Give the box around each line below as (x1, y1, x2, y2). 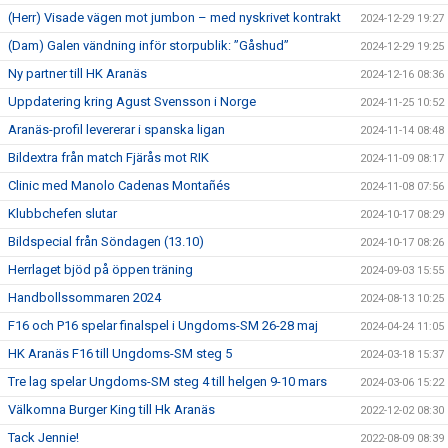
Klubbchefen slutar (8, 206, 117, 221)
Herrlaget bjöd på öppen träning (8, 262, 193, 277)
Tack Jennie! (8, 430, 79, 445)
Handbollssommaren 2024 (8, 290, 161, 305)
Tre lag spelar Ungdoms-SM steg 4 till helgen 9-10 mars (8, 374, 327, 389)
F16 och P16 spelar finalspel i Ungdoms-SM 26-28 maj (8, 318, 318, 333)
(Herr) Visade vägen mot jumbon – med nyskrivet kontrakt (8, 10, 341, 25)
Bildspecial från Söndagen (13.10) (8, 234, 204, 249)
